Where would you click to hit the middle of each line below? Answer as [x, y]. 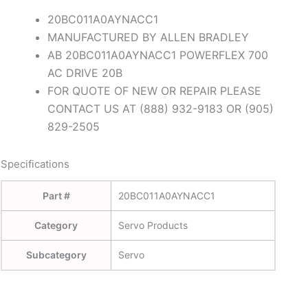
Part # [56, 196]
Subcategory [56, 255]
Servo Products [153, 225]
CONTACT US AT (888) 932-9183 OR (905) [160, 109]
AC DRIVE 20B [85, 73]
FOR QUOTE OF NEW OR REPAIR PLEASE [154, 91]
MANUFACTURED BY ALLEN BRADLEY [148, 37]
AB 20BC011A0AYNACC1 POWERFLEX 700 [157, 55]
